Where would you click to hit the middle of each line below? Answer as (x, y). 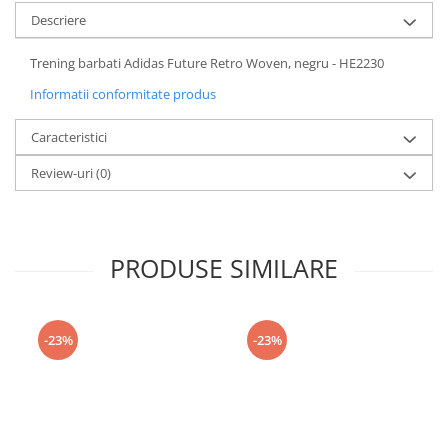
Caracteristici (69, 137)
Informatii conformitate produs (123, 94)
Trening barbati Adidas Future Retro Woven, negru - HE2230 (207, 63)
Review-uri (63, 173)
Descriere (58, 20)
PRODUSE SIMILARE (224, 268)
